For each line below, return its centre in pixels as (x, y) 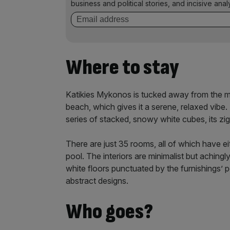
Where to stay (122, 68)
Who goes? (109, 212)
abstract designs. (97, 181)
